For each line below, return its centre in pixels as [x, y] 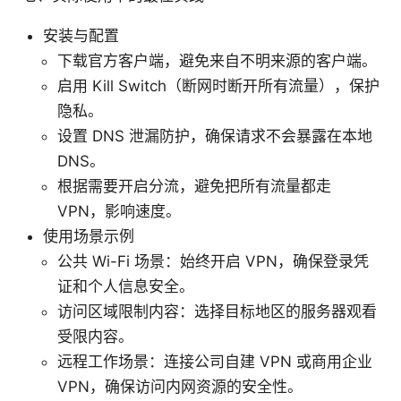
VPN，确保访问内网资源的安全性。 [180, 386]
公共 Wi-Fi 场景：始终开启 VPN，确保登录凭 [213, 261]
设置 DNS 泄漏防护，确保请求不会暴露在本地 [215, 136]
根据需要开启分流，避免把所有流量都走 [194, 186]
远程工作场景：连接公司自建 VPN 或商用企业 [215, 361]
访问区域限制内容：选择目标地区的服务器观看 [217, 311]
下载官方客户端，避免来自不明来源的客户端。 [217, 60]
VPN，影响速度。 [119, 211]
